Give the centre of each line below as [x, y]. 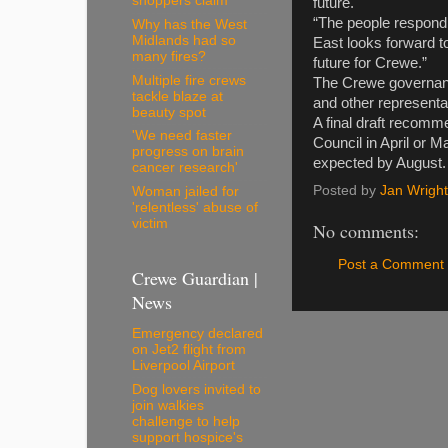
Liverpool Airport [183, 365]
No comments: [366, 230]
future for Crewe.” [370, 63]
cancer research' [185, 168]
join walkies [168, 405]
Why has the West [189, 24]
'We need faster [182, 136]
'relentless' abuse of [195, 208]
